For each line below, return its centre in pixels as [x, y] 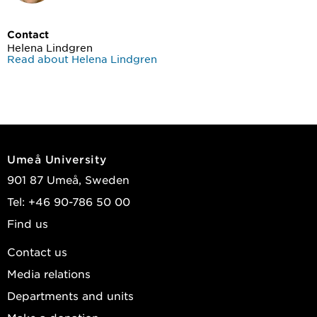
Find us [28, 223]
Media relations [49, 273]
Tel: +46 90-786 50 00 [69, 201]
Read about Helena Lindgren [82, 58]
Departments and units [70, 295]
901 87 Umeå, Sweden [68, 179]
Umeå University [57, 158]
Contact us [37, 251]
